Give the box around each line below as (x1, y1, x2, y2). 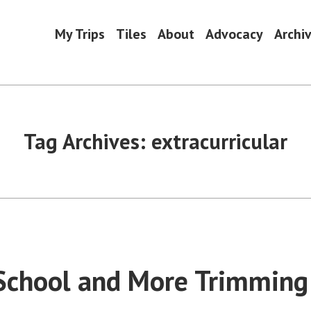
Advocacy (205, 25, 263, 43)
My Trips (55, 25, 105, 43)
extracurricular (151, 128, 287, 155)
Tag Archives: (24, 128, 151, 155)
